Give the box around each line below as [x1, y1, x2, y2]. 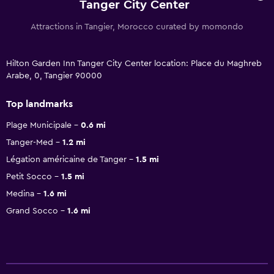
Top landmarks [6, 98, 73, 109]
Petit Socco [6, 172, 52, 181]
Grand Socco [6, 206, 58, 215]
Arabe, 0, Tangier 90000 [6, 71, 102, 80]
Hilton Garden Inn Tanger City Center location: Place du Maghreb [6, 59, 262, 68]
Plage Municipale [6, 120, 72, 130]
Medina [6, 189, 34, 198]
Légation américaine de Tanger [6, 155, 127, 164]
